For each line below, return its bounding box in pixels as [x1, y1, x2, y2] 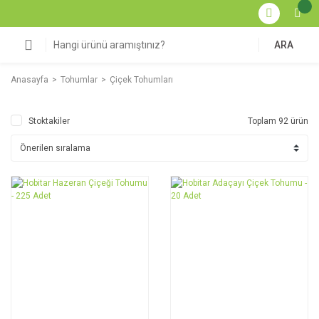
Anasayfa [11, 75, 48, 85]
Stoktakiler [28, 116, 70, 126]
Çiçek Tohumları [110, 75, 173, 85]
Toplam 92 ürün [248, 116, 308, 126]
